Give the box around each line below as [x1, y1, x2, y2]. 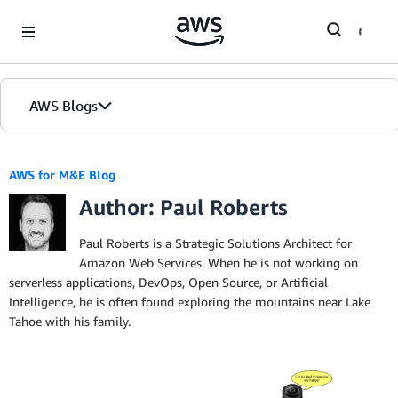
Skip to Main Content [8, 10, 126, 25]
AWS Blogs [29, 97, 98, 115]
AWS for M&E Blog [9, 167, 115, 182]
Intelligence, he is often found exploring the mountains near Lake [9, 294, 370, 309]
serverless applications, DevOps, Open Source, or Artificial [9, 275, 328, 290]
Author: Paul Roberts [79, 195, 288, 219]
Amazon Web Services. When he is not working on [79, 255, 358, 270]
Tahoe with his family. [9, 314, 131, 329]
